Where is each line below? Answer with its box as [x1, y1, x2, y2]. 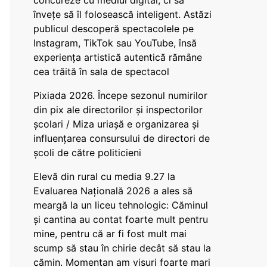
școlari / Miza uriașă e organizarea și [33, 118, 199, 130]
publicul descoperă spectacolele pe [33, 23, 194, 35]
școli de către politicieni [33, 147, 141, 159]
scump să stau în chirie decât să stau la [33, 242, 211, 254]
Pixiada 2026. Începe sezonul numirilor [33, 89, 207, 101]
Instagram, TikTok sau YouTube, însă [33, 37, 197, 49]
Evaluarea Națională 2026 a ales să [33, 185, 193, 197]
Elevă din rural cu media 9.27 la [33, 170, 175, 182]
